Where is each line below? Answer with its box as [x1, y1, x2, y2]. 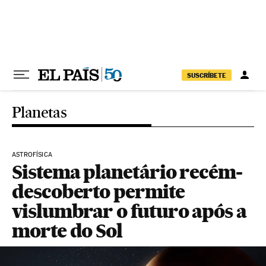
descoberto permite [12, 180, 185, 203]
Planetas [12, 103, 67, 121]
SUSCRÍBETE [187, 71, 226, 80]
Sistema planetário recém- [12, 160, 243, 183]
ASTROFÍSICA [12, 151, 52, 159]
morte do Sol [12, 219, 123, 242]
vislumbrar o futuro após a [12, 199, 246, 223]
